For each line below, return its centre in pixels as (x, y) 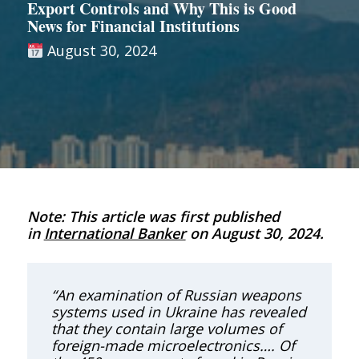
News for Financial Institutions (133, 26)
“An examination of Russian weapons (176, 294)
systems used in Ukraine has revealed (178, 311)
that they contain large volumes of (166, 328)
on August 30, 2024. (254, 234)
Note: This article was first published (153, 217)
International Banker (115, 234)
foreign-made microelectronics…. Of (173, 345)
